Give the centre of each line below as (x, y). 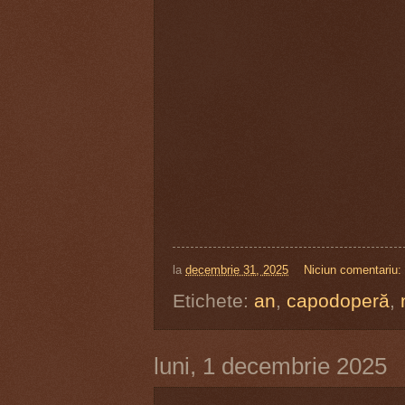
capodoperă (338, 301)
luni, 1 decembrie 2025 (270, 367)
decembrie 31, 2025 (237, 270)
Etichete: (213, 301)
